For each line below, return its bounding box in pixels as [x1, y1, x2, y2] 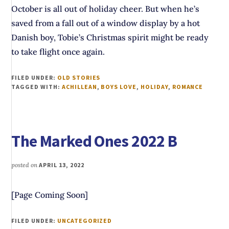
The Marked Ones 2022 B [11, 131, 177, 152]
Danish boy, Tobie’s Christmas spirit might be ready [11, 32, 209, 43]
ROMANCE [172, 83, 203, 91]
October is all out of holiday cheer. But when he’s [11, 4, 200, 14]
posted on [11, 161, 39, 169]
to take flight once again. [11, 47, 105, 57]
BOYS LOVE [101, 83, 137, 91]
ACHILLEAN [61, 83, 97, 91]
